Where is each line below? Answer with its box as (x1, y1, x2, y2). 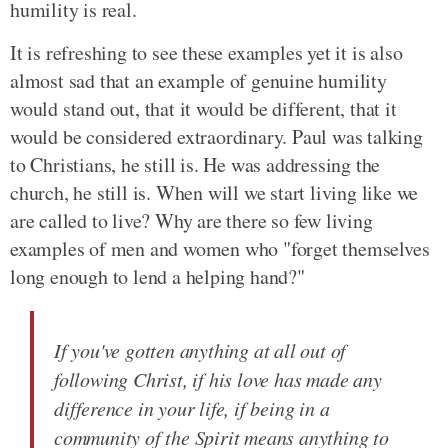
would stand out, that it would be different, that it (10, 94, 397, 122)
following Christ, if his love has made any (54, 365, 382, 392)
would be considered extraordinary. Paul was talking (10, 122, 423, 150)
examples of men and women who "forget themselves (10, 234, 430, 262)
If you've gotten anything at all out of (54, 336, 347, 363)
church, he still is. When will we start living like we (10, 178, 419, 206)
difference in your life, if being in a (54, 394, 330, 421)
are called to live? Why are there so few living (10, 206, 373, 234)
